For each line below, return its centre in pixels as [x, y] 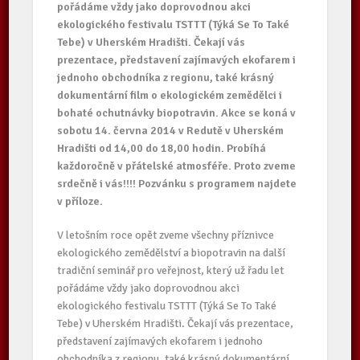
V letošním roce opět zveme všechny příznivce [166, 235]
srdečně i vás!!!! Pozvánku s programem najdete [177, 184]
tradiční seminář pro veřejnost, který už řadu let [171, 270]
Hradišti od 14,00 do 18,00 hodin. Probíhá [162, 148]
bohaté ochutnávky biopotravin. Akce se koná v [177, 113]
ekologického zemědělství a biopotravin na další [172, 253]
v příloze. [80, 201]
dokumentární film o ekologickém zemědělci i [170, 95]
